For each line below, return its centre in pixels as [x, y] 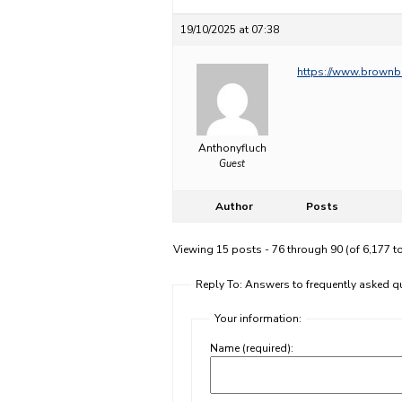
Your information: [258, 319]
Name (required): [252, 348]
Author [234, 206]
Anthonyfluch [232, 148]
